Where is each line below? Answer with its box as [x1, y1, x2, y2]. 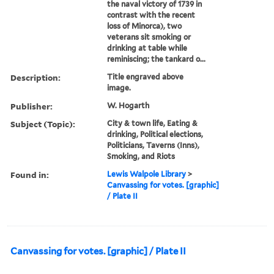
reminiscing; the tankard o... [107, 54, 206, 64]
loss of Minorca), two [107, 21, 182, 31]
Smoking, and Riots [107, 151, 176, 161]
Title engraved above [107, 72, 184, 81]
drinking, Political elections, [107, 129, 204, 139]
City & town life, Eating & [107, 118, 198, 128]
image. [107, 83, 131, 92]
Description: [10, 71, 61, 83]
